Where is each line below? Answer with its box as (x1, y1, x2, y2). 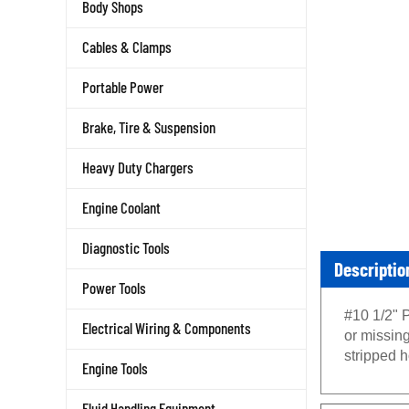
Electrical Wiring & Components (82, 319, 251, 337)
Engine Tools (82, 359, 148, 377)
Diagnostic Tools (82, 238, 170, 257)
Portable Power (82, 78, 163, 96)
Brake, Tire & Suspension (82, 118, 215, 136)
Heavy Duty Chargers (82, 158, 194, 176)
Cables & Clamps (82, 37, 172, 56)
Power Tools (82, 278, 146, 297)
